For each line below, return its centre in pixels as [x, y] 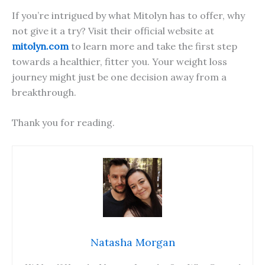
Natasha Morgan [132, 243]
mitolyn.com [40, 46]
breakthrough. [44, 92]
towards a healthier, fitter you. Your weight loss [119, 61]
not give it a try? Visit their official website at [113, 30]
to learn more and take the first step [153, 46]
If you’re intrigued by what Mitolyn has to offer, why [128, 15]
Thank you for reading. [63, 123]
